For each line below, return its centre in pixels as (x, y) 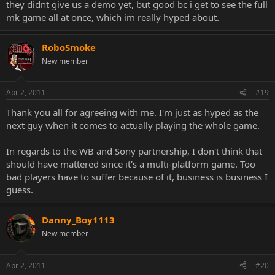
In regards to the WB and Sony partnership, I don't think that (134, 151)
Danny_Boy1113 (78, 220)
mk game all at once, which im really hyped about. (113, 17)
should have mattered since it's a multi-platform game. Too (131, 164)
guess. (20, 190)
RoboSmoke (69, 47)
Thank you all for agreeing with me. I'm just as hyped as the (132, 112)
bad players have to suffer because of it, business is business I (137, 177)
